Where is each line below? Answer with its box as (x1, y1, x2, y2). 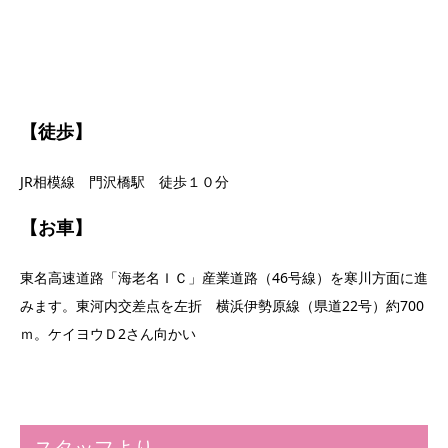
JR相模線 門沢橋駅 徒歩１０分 (20, 172, 229, 192)
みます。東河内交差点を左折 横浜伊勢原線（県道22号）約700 (20, 296, 424, 316)
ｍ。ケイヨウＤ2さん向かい (20, 324, 196, 344)
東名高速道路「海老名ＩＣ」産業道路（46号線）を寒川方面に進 (20, 268, 428, 288)
